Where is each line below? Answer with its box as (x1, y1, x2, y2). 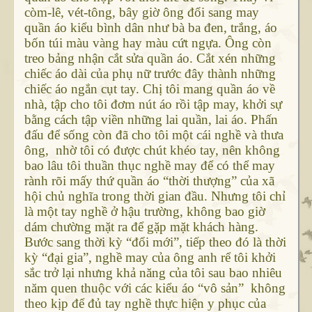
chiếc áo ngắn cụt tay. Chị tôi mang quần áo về (24, 81, 275, 97)
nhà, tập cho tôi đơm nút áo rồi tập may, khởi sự (24, 97, 282, 112)
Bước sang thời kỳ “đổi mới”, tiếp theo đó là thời (24, 235, 286, 250)
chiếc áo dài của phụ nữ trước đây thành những (24, 66, 276, 81)
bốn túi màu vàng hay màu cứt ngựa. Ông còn (24, 36, 272, 51)
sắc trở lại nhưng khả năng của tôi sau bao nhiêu (24, 265, 282, 281)
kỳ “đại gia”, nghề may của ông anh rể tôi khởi (24, 250, 276, 265)
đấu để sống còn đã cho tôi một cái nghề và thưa (24, 127, 283, 143)
